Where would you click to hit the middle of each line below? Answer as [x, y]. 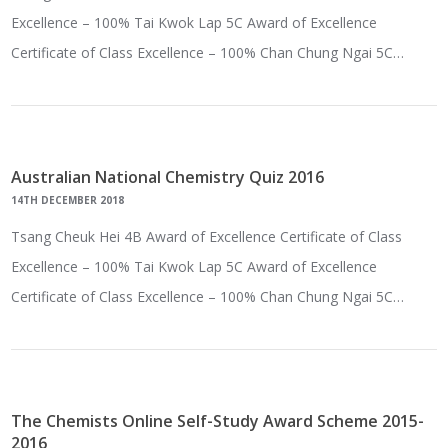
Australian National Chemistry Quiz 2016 [168, 177]
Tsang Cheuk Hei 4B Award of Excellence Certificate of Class [207, 237]
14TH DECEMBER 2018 [68, 200]
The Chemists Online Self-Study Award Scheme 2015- [218, 421]
